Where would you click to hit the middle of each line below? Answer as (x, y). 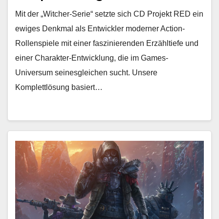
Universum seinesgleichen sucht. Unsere (86, 73)
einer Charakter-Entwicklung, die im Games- (92, 58)
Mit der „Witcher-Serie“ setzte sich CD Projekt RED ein (109, 14)
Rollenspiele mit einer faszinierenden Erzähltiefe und (107, 43)
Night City (42, 11)
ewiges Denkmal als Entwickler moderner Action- (100, 29)
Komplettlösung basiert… (59, 87)
